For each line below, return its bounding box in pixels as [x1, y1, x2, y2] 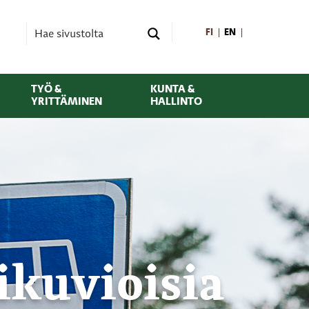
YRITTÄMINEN [30, 96, 102, 108]
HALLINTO [150, 96, 202, 108]
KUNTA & [150, 83, 195, 95]
